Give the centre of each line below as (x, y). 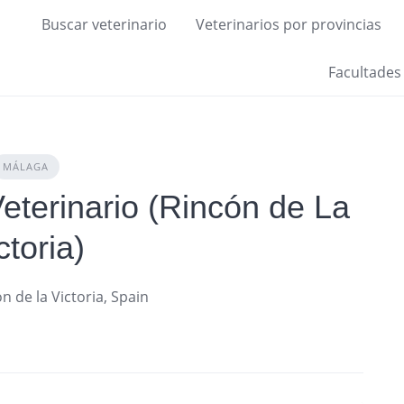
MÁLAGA (26, 166)
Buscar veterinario (104, 24)
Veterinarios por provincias (289, 24)
